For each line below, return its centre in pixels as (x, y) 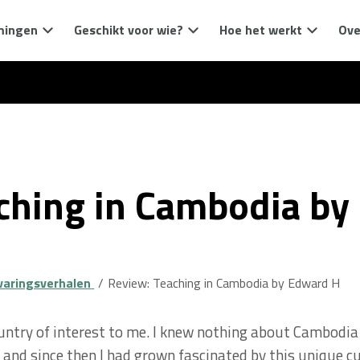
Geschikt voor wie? (129, 30)
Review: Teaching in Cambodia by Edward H (223, 283)
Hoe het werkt (261, 30)
